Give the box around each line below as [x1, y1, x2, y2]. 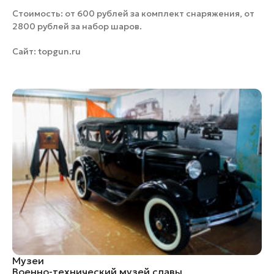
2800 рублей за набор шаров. [12, 20, 142, 32]
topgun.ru [38, 45, 81, 57]
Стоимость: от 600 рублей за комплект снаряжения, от [12, 7, 254, 19]
